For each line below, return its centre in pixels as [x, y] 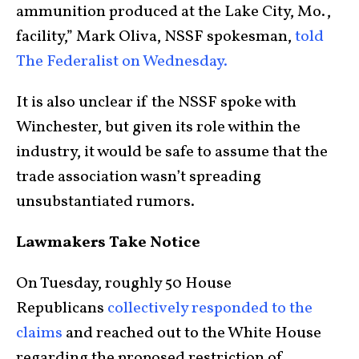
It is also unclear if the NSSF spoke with [156, 103]
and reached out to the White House [192, 334]
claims [39, 334]
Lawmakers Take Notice [108, 243]
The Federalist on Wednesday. [122, 62]
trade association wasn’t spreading [139, 177]
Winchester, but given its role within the [158, 128]
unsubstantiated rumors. [105, 202]
